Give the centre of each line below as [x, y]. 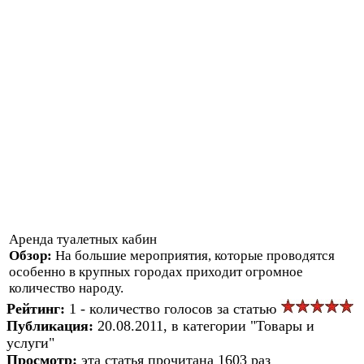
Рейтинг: [38, 308]
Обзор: [32, 255]
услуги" [30, 342]
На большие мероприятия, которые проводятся [195, 255]
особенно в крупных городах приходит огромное [156, 271]
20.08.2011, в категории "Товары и [206, 325]
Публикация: [52, 325]
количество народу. [66, 288]
